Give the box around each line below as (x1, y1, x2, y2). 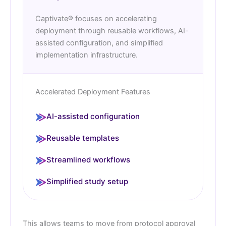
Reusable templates (46, 133, 119, 143)
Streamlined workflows (46, 155, 130, 165)
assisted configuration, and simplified (35, 38, 163, 48)
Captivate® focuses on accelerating (35, 14, 157, 24)
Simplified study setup (46, 177, 128, 187)
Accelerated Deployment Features (35, 87, 150, 97)
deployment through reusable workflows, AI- (35, 26, 189, 36)
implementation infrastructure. (35, 50, 138, 60)
